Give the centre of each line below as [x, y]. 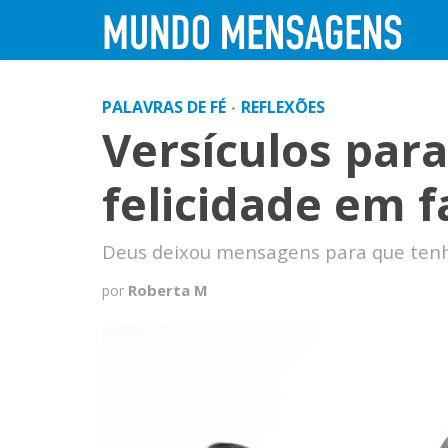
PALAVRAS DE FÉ [164, 107]
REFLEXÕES [283, 107]
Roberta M [168, 290]
